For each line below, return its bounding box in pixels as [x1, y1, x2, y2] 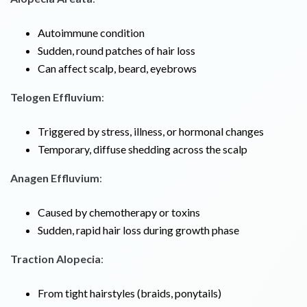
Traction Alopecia [10, 252, 101, 266]
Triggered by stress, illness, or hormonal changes [38, 125, 264, 138]
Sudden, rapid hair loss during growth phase [38, 223, 239, 237]
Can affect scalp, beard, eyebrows [38, 62, 197, 75]
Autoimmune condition [38, 26, 145, 40]
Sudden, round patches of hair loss [38, 44, 195, 58]
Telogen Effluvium [10, 90, 101, 104]
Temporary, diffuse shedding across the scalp [38, 143, 247, 156]
